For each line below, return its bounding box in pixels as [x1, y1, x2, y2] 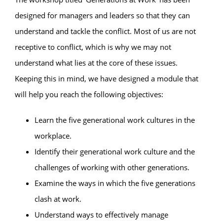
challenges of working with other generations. [35, 162, 189, 172]
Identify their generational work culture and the [35, 146, 195, 156]
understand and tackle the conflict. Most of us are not [15, 26, 196, 36]
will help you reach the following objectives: [15, 89, 163, 99]
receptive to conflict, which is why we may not [15, 41, 171, 52]
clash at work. [35, 193, 81, 204]
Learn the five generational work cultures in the [35, 114, 195, 125]
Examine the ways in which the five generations [35, 178, 195, 188]
